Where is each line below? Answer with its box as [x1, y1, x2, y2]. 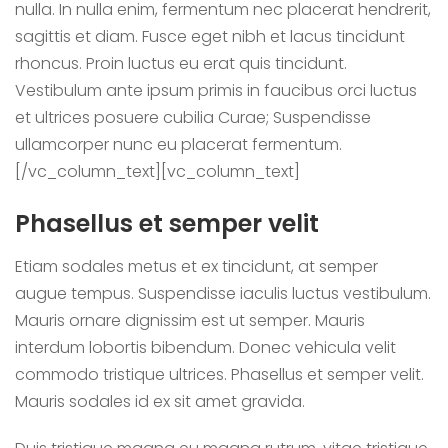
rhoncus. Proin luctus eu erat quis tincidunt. [15, 52, 347, 75]
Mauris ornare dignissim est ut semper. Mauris [15, 309, 365, 332]
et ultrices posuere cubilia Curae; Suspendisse [15, 106, 371, 129]
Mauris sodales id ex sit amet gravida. [15, 390, 305, 413]
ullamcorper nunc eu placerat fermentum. [15, 133, 342, 156]
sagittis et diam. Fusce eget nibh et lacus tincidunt [15, 25, 405, 48]
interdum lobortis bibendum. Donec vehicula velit [15, 336, 396, 359]
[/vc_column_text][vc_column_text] [15, 160, 300, 183]
